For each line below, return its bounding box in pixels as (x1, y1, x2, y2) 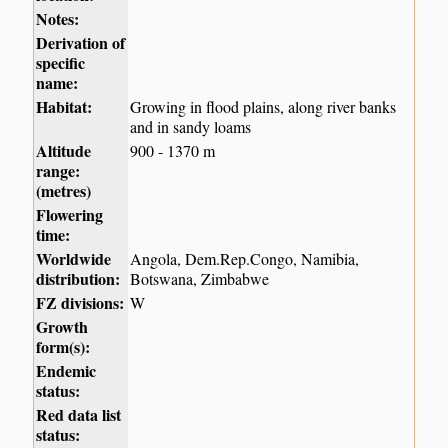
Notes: (36, 7, 80, 31)
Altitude (36, 139, 92, 163)
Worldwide (36, 247, 112, 271)
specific (36, 51, 86, 75)
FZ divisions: (36, 291, 125, 315)
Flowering (36, 203, 104, 227)
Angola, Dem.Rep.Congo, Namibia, (130, 248, 360, 270)
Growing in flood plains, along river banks (130, 96, 397, 118)
